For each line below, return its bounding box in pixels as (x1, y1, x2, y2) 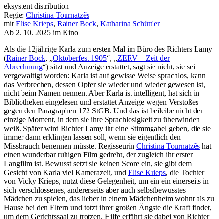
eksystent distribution (4, 1, 69, 10)
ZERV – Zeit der (117, 53, 170, 62)
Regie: (4, 10, 26, 19)
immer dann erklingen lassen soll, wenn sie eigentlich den (4, 132, 181, 141)
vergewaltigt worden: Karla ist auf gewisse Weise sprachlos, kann (4, 71, 206, 80)
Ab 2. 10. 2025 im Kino (4, 28, 78, 37)
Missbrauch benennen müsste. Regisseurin (4, 141, 136, 150)
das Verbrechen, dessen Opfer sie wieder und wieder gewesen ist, (4, 80, 205, 88)
